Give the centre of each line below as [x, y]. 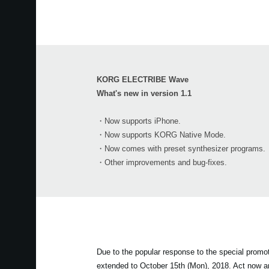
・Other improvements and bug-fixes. [162, 162]
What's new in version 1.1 [144, 93]
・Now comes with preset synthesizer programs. [181, 148]
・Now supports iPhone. [138, 121]
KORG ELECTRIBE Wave [142, 79]
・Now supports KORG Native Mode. [161, 134]
